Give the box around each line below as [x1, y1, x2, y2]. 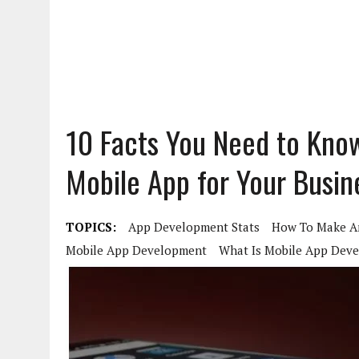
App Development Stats [128, 219, 260, 235]
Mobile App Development [66, 242, 207, 258]
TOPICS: [66, 219, 116, 235]
